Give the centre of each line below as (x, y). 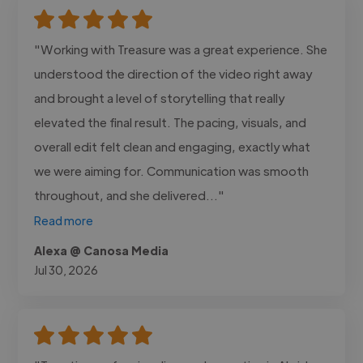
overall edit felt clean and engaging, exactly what (173, 146)
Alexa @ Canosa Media (102, 250)
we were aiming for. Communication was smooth (172, 170)
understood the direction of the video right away (173, 73)
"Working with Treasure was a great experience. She (181, 49)
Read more (64, 220)
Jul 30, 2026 (66, 269)
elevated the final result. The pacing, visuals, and (171, 122)
